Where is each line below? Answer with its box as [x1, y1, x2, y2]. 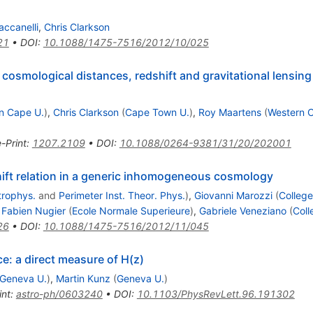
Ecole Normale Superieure [71, 204, 190, 217]
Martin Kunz [55, 272, 110, 284]
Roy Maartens [198, 105, 261, 118]
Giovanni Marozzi [194, 189, 272, 201]
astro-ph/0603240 [15, 287, 103, 300]
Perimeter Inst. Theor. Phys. [58, 189, 185, 201]
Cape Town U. [124, 105, 189, 118]
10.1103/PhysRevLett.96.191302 [136, 287, 295, 300]
